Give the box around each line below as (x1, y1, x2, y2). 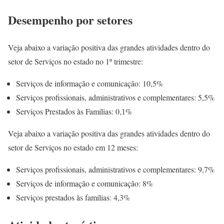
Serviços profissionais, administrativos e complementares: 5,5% (16, 92, 214, 103)
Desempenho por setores (8, 11, 132, 29)
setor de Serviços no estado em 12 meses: (8, 142, 138, 153)
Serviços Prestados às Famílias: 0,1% (16, 106, 132, 117)
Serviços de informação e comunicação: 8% (16, 178, 153, 189)
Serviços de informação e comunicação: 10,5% (16, 78, 163, 89)
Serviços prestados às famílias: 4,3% (16, 192, 130, 203)
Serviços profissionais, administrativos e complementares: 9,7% (16, 164, 214, 175)
